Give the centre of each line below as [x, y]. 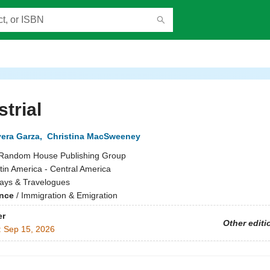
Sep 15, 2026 [29, 229]
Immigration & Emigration [69, 195]
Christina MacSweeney [93, 136]
